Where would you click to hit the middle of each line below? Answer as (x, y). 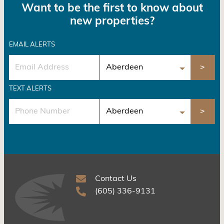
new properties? (112, 21)
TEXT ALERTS (30, 88)
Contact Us (115, 179)
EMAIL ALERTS (32, 44)
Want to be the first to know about (112, 8)
